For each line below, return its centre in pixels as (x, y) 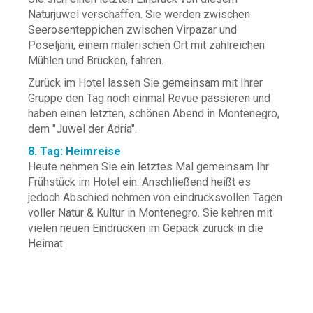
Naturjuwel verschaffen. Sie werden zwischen (139, 14)
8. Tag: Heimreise (74, 151)
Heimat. (46, 243)
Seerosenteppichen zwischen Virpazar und (132, 30)
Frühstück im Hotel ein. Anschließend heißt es (139, 182)
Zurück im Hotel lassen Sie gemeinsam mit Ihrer (145, 83)
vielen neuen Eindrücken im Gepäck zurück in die (146, 228)
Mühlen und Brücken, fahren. (96, 60)
